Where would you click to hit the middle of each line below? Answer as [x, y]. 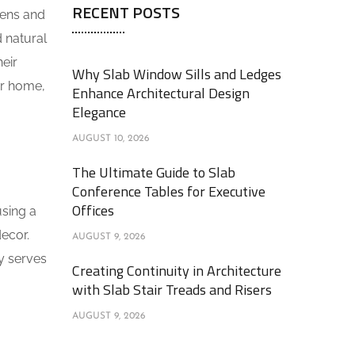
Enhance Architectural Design [161, 93]
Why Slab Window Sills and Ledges [177, 74]
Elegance [99, 112]
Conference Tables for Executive [169, 191]
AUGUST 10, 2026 [111, 139]
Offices [93, 210]
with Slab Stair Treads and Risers [172, 290]
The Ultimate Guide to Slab [154, 172]
